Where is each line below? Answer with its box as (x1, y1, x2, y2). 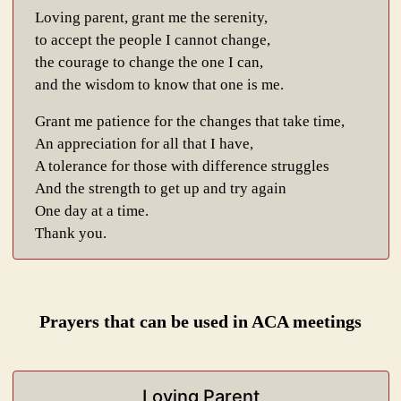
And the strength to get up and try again (34, 180, 286, 197)
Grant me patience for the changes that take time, (34, 113, 345, 130)
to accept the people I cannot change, (34, 31, 270, 48)
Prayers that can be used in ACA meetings (39, 311, 362, 331)
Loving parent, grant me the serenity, (34, 9, 268, 26)
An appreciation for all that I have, (34, 135, 253, 152)
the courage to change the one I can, (34, 54, 263, 71)
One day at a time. (34, 202, 149, 219)
